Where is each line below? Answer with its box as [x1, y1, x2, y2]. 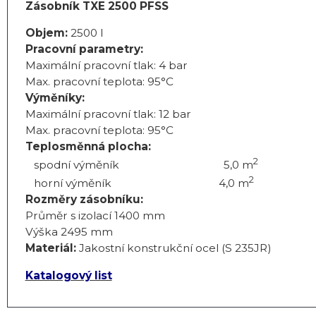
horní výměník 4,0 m [25, 176, 249, 190]
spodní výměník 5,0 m [25, 158, 253, 172]
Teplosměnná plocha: [25, 140, 151, 154]
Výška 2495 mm [25, 225, 113, 239]
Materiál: [25, 241, 76, 255]
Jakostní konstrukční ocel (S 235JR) [75, 241, 272, 255]
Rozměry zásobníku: [25, 193, 143, 207]
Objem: [25, 26, 68, 40]
